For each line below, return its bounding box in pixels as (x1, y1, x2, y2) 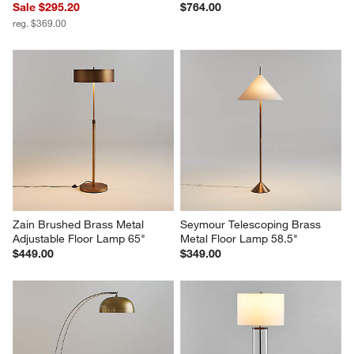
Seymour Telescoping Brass (180, 217, 324, 232)
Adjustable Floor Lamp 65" (13, 231, 146, 246)
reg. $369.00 (13, 16, 67, 29)
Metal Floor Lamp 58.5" (180, 231, 298, 246)
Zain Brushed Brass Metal (13, 217, 148, 232)
